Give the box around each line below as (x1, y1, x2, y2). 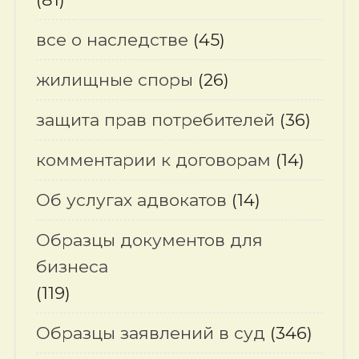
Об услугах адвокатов (36, 190, 227, 210)
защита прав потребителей (36, 110, 275, 130)
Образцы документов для (36, 230, 263, 250)
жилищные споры (36, 70, 193, 90)
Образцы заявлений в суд (36, 323, 265, 343)
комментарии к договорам (36, 150, 271, 170)
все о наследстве (36, 30, 188, 50)
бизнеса (36, 256, 108, 276)
